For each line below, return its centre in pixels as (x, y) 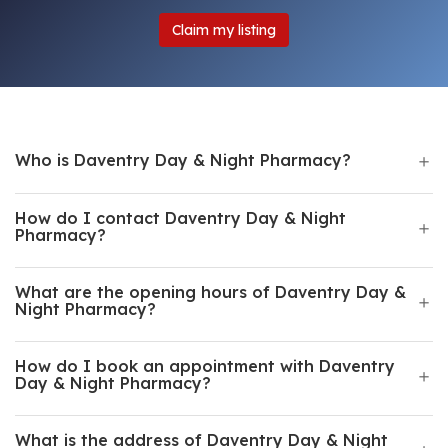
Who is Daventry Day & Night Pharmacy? (183, 160)
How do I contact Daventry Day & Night (180, 218)
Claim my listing (224, 30)
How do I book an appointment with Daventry (205, 366)
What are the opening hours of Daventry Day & (210, 292)
